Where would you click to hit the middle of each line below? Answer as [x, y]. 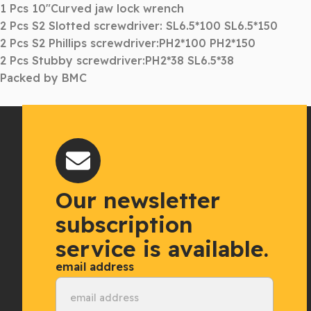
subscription [124, 224]
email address [95, 267]
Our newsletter [138, 200]
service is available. [162, 249]
